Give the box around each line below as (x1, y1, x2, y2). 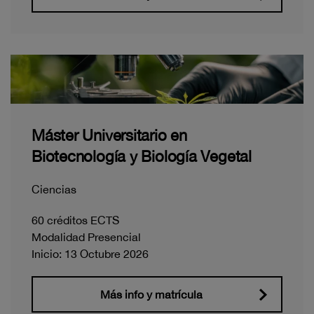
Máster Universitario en (32, 125, 187, 144)
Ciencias (32, 182, 76, 196)
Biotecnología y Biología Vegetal (32, 146, 252, 165)
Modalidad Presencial (32, 230, 141, 243)
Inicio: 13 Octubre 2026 (32, 247, 149, 260)
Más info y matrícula (100, 287, 203, 301)
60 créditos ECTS (32, 213, 119, 226)
